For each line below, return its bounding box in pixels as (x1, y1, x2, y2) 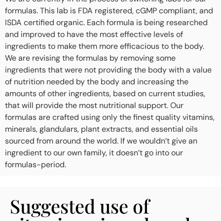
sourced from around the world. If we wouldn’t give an (5, 136, 197, 147)
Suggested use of (10, 193, 149, 219)
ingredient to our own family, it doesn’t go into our (5, 147, 183, 158)
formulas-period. (5, 159, 66, 170)
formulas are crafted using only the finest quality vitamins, (5, 112, 215, 123)
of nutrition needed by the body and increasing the (5, 76, 188, 87)
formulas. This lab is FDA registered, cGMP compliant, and (5, 5, 213, 16)
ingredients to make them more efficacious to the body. (5, 41, 204, 52)
